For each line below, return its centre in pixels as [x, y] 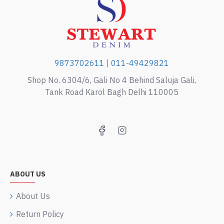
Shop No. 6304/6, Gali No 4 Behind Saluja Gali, [112, 80]
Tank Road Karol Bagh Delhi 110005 [112, 92]
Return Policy [40, 214]
